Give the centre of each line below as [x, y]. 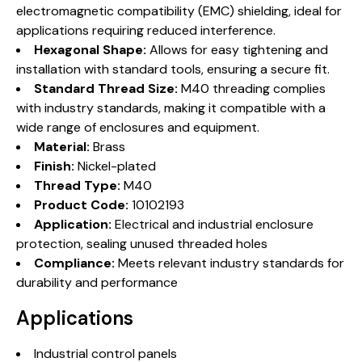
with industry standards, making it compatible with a [171, 108]
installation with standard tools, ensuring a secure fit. [173, 69]
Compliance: [74, 263]
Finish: [54, 166]
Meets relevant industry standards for [229, 263]
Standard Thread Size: [106, 88]
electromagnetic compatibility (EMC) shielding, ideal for [179, 11]
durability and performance [97, 282]
